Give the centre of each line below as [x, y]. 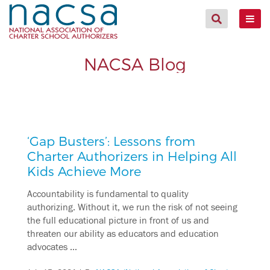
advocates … [52, 247]
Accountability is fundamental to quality [108, 194]
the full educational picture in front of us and [118, 220]
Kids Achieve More [84, 171]
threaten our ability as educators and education [123, 234]
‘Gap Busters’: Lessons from [111, 141]
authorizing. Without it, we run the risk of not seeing [132, 207]
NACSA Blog [135, 63]
